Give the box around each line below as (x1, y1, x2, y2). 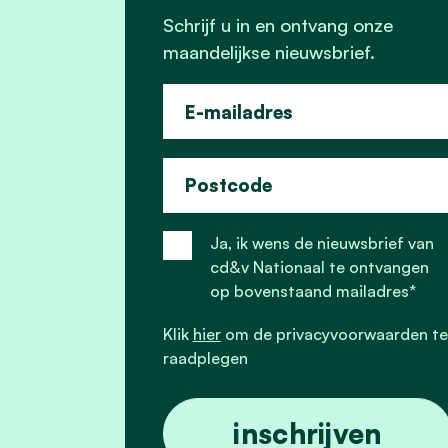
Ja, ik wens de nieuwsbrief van (210, 233, 435, 254)
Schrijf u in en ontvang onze (162, 13, 393, 37)
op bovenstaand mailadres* (210, 281, 417, 302)
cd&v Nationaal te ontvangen (210, 257, 430, 278)
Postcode (184, 173, 272, 197)
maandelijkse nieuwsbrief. (162, 40, 375, 64)
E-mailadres (184, 99, 293, 123)
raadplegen (162, 347, 248, 368)
